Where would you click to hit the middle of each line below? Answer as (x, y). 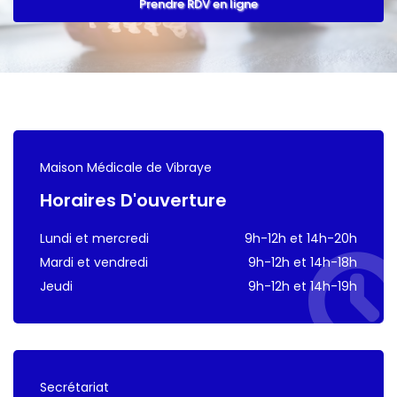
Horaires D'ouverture (133, 200)
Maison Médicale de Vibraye (126, 167)
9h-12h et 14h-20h (301, 238)
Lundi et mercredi (94, 238)
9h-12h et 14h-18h (303, 262)
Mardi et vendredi (94, 262)
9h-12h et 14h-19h (303, 286)
